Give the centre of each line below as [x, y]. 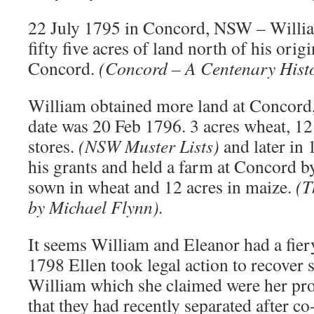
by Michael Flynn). [96, 207]
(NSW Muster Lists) [151, 146]
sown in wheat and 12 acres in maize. [160, 186]
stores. [53, 146]
